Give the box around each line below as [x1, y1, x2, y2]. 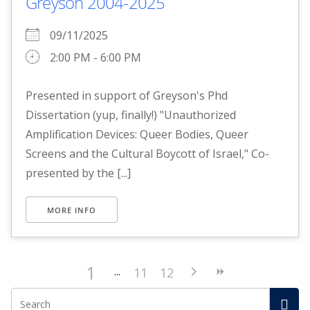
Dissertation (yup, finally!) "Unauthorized [26, 107, 236, 123]
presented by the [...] [26, 165, 131, 181]
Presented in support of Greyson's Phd [26, 88, 228, 104]
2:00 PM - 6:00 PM [50, 50, 141, 66]
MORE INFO [47, 205, 96, 216]
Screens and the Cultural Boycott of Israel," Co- [26, 146, 269, 162]
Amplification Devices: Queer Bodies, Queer [26, 127, 248, 143]
